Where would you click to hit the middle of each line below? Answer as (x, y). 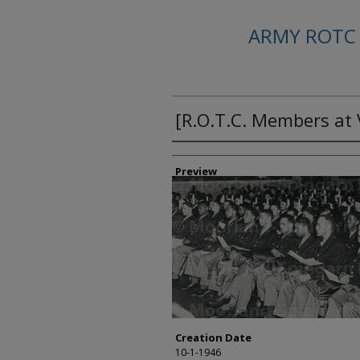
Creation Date (213, 337)
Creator (201, 155)
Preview (196, 171)
